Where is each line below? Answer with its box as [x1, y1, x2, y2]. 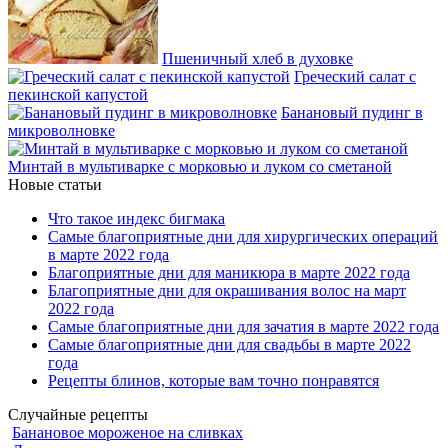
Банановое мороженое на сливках [12, 424, 243, 442]
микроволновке [8, 122, 115, 140]
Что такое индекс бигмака [48, 210, 225, 228]
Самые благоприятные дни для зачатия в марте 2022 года [48, 318, 439, 336]
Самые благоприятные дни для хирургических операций [48, 228, 438, 246]
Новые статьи [8, 176, 102, 194]
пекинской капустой [8, 86, 148, 104]
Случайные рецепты [8, 406, 148, 424]
